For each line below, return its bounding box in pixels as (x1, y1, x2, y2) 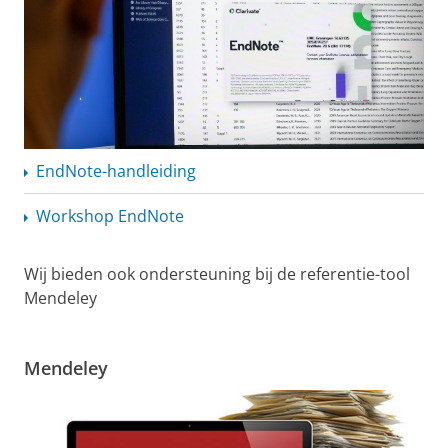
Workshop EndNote (36, 204, 184, 227)
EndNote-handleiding (36, 159, 196, 182)
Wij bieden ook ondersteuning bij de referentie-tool (24, 262, 410, 285)
